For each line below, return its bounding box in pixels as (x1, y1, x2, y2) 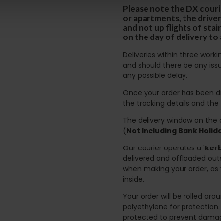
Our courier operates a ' (123, 143, 205, 153)
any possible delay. (123, 70, 187, 80)
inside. (123, 174, 144, 184)
